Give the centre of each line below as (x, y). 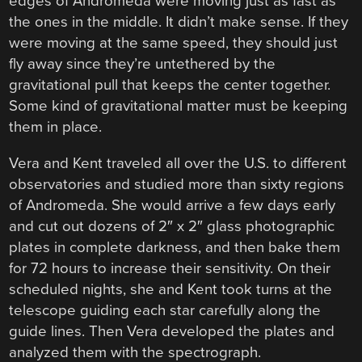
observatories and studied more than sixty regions (177, 184)
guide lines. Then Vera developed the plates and (172, 331)
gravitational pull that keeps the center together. (170, 85)
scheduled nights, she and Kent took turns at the (171, 289)
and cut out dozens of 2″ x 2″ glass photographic (172, 226)
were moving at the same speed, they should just (174, 43)
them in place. (56, 127)
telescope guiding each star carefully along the (165, 310)
